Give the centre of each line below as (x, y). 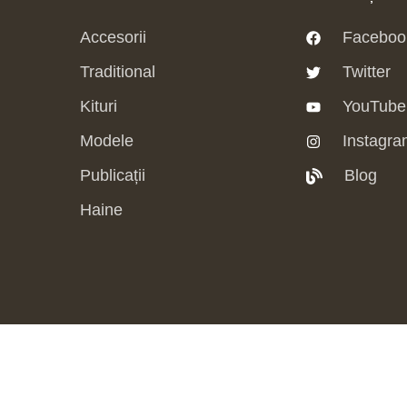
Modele (106, 141)
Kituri (98, 107)
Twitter (366, 72)
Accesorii (113, 38)
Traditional (117, 72)
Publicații (112, 176)
